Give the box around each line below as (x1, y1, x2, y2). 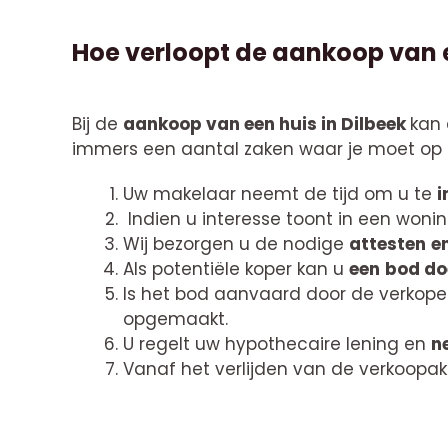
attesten (349, 232, 426, 257)
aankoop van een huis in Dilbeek (123, 112, 410, 137)
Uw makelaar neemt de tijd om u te (123, 182, 437, 207)
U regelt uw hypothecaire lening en (123, 332, 431, 357)
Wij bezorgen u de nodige (123, 232, 349, 257)
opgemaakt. (123, 307, 228, 332)
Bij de (72, 112, 123, 137)
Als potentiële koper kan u (123, 257, 349, 282)
